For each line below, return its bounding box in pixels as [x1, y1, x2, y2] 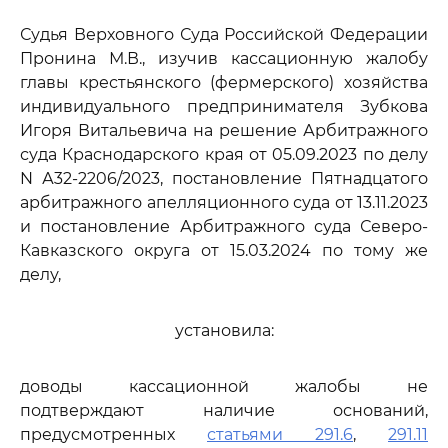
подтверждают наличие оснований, [20, 401, 428, 420]
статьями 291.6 [207, 425, 353, 444]
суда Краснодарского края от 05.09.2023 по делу [20, 145, 428, 164]
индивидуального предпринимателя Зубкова [20, 97, 428, 116]
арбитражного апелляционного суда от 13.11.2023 [20, 193, 428, 212]
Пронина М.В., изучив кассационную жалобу [20, 49, 428, 68]
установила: [174, 321, 274, 340]
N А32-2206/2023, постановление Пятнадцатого [20, 169, 428, 188]
